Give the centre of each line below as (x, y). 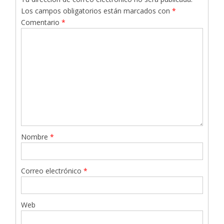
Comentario (41, 22)
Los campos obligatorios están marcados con (97, 11)
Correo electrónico (52, 171)
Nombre (36, 137)
